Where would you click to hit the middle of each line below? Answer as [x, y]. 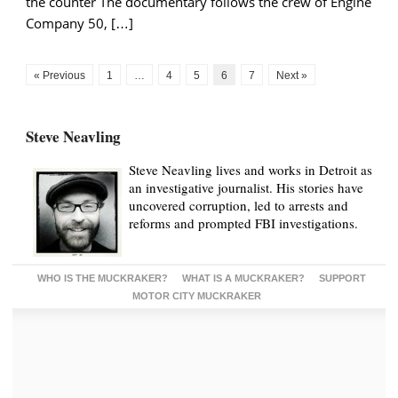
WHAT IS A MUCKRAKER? [243, 278]
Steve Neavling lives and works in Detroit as [251, 169]
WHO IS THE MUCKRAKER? [103, 278]
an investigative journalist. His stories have [246, 187]
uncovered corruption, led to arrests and [239, 205]
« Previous [60, 75]
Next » [292, 75]
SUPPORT [342, 278]
